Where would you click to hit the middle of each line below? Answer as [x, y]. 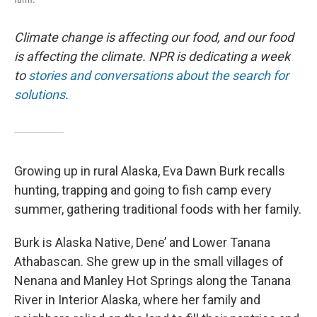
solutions [40, 94]
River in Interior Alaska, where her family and [137, 300]
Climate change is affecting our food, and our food [154, 37]
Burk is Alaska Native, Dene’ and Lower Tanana [142, 242]
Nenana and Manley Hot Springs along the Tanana [152, 281]
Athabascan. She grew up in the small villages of [149, 261]
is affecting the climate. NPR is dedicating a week [152, 56]
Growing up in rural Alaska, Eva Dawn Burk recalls [150, 171]
